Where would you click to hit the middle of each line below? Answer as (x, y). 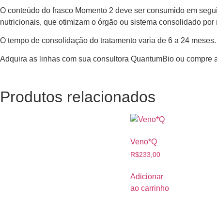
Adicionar (147, 176)
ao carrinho (149, 188)
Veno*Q (143, 141)
